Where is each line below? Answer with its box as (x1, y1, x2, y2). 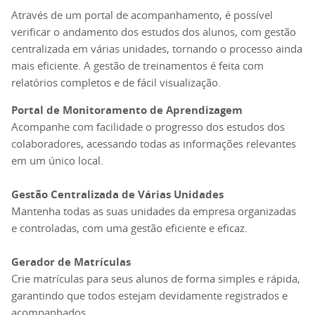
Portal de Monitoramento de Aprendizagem (11, 103, 243, 117)
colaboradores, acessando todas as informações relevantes (11, 136, 296, 151)
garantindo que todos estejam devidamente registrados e (11, 288, 288, 303)
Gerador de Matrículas (11, 255, 131, 269)
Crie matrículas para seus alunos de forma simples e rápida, (11, 271, 300, 286)
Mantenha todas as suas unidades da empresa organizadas (11, 204, 296, 219)
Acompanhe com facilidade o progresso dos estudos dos (11, 120, 285, 134)
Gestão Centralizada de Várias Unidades (11, 187, 224, 202)
